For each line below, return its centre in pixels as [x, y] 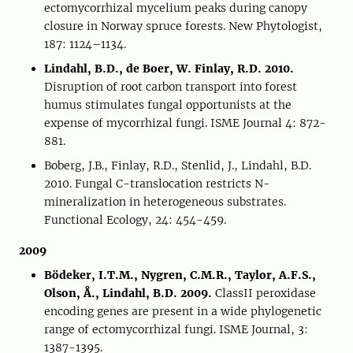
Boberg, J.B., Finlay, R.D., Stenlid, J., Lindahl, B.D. [178, 165]
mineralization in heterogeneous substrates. [165, 202]
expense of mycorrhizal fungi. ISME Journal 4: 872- [185, 123]
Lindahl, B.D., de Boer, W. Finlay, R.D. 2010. [169, 69]
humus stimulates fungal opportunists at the [168, 105]
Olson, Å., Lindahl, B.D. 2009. [128, 293]
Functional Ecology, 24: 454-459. [135, 220]
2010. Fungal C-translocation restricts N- [157, 184]
